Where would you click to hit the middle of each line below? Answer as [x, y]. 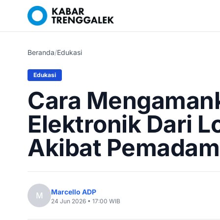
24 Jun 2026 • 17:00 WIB [86, 201]
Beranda [41, 52]
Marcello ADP [74, 192]
